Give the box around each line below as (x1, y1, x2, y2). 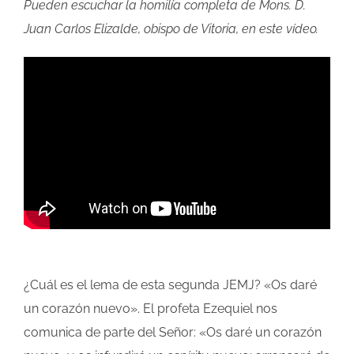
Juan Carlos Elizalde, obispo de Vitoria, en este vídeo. (24, 21, 318, 36)
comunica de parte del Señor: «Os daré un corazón (24, 325, 322, 341)
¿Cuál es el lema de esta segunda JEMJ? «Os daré (24, 277, 317, 293)
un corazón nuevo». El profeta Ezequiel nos (24, 301, 277, 317)
